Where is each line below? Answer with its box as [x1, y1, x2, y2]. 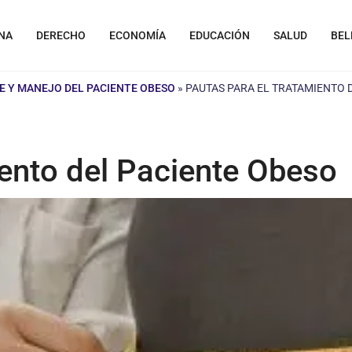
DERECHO [36, 29, 86, 42]
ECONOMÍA [109, 29, 166, 42]
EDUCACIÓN [189, 29, 250, 42]
